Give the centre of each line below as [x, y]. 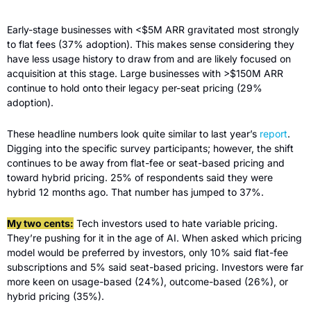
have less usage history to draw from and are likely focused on [149, 58]
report [274, 133]
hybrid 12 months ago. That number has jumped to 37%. [137, 192]
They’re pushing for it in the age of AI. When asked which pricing [154, 237]
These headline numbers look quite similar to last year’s [133, 133]
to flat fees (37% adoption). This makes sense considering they [151, 44]
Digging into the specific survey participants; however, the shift [150, 148]
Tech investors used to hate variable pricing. [176, 223]
